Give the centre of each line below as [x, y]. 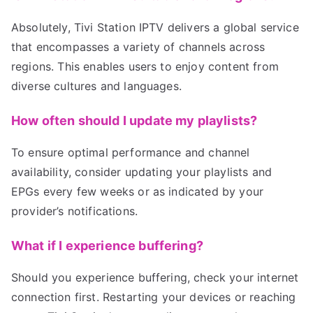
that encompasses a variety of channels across [138, 47]
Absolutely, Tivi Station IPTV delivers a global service [155, 28]
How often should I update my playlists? [134, 121]
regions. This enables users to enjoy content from [145, 67]
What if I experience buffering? [107, 246]
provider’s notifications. [75, 211]
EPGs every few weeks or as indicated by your [138, 192]
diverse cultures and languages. [96, 86]
